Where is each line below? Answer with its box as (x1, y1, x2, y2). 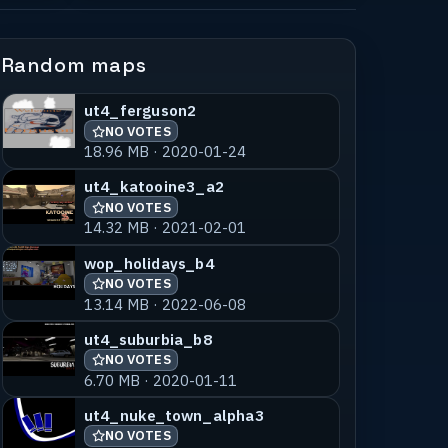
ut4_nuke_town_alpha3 (83, 404, 264, 425)
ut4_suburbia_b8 (83, 328, 212, 349)
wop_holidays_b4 (83, 252, 214, 273)
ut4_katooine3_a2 (83, 176, 224, 197)
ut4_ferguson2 (83, 100, 197, 121)
